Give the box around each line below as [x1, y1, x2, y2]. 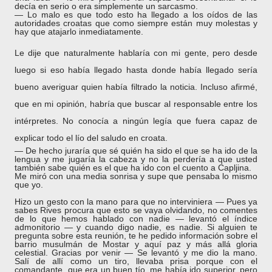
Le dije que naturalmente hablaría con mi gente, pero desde [15, 48, 257, 58]
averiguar [42, 82, 79, 92]
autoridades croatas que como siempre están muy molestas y [15, 18, 257, 28]
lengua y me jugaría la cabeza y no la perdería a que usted [15, 154, 257, 164]
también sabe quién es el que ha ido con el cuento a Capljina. [15, 163, 251, 172]
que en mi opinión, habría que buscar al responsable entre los [15, 99, 257, 109]
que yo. [15, 180, 43, 189]
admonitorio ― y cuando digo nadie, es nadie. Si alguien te [15, 222, 257, 232]
